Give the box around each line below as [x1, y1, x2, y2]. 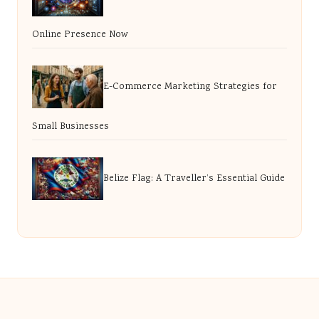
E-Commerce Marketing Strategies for [103, 80, 277, 95]
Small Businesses [32, 120, 109, 135]
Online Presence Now [32, 28, 128, 43]
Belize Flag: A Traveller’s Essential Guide [103, 172, 285, 187]
